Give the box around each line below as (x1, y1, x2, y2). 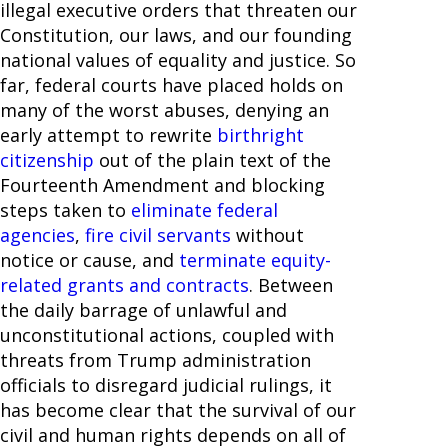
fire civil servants (85, 223, 231, 248)
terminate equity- (179, 248, 331, 273)
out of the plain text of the (94, 148, 331, 173)
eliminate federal (131, 198, 278, 223)
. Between (249, 273, 333, 298)
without (231, 223, 304, 248)
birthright (217, 123, 304, 148)
